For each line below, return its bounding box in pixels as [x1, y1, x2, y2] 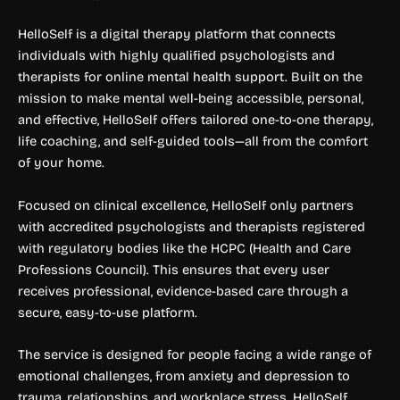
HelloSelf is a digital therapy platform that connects [18, 26, 336, 43]
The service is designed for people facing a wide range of [18, 346, 371, 363]
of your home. [18, 154, 104, 171]
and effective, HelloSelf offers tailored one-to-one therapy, [18, 112, 373, 129]
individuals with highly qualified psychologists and [18, 47, 335, 64]
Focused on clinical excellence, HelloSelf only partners [18, 196, 354, 213]
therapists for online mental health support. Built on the [18, 69, 362, 86]
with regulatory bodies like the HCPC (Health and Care [18, 239, 351, 256]
